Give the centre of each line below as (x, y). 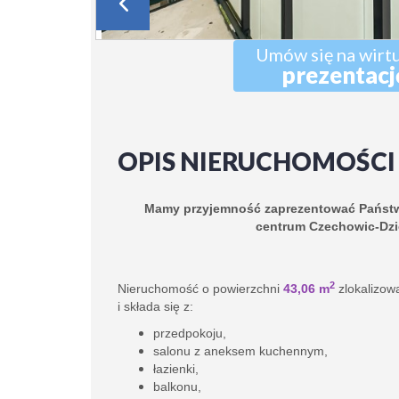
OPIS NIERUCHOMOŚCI (256, 161)
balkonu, (177, 387)
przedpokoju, (190, 333)
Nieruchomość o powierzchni (199, 289)
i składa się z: (155, 306)
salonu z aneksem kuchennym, (242, 351)
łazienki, (176, 369)
